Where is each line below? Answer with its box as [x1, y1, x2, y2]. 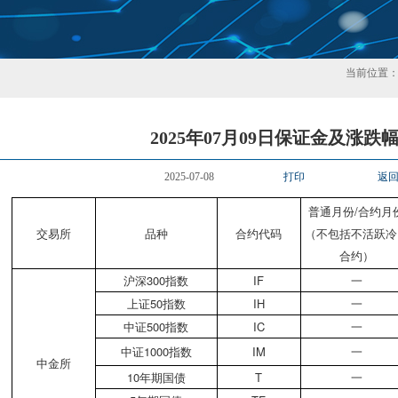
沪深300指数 [123, 272, 188, 289]
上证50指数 [126, 295, 186, 312]
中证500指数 [123, 318, 188, 335]
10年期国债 [126, 369, 186, 386]
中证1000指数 [120, 343, 192, 360]
